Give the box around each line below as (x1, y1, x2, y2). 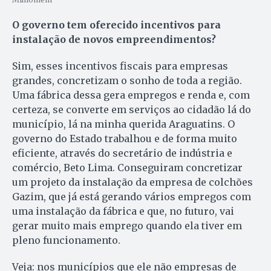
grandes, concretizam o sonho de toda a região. (12, 74, 242, 87)
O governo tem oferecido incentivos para (12, 19, 221, 31)
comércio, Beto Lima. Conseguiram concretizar (12, 162, 243, 174)
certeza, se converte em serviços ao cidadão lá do (12, 103, 251, 116)
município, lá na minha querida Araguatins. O (12, 118, 235, 131)
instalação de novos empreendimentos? (12, 33, 216, 46)
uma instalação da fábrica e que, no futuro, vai (12, 205, 234, 218)
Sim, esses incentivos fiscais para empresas (12, 60, 228, 73)
